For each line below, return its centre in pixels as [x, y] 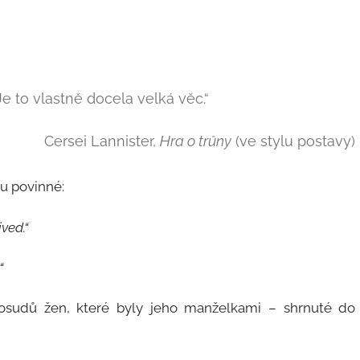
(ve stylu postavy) [294, 141]
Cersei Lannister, [102, 141]
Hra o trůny [196, 141]
